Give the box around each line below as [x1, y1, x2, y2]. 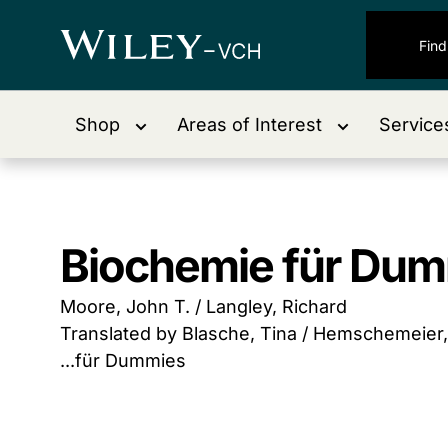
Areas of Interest [177, 114, 322, 135]
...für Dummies [60, 350, 186, 371]
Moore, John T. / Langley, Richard [60, 296, 347, 317]
